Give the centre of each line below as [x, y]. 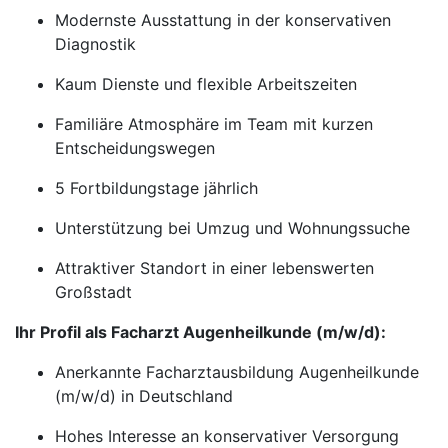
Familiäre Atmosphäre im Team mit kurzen [214, 124]
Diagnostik [95, 44]
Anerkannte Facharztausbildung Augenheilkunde [237, 372]
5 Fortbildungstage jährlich [156, 188]
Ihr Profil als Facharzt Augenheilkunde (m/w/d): [200, 332]
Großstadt [93, 292]
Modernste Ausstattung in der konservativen [223, 20]
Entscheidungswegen [135, 148]
